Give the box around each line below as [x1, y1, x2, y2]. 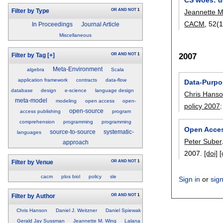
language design [95, 87, 134, 93]
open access [85, 98, 114, 104]
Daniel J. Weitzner [56, 208, 97, 214]
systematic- [104, 128, 134, 135]
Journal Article [81, 21, 119, 28]
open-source [69, 108, 104, 114]
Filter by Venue [11, 159, 53, 166]
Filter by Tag [11, 52, 46, 58]
